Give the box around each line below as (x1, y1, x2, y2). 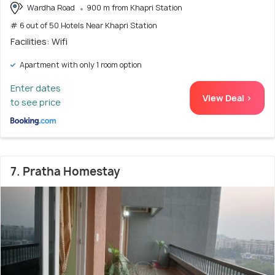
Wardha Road (25, 2, 77, 13)
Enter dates (10, 82, 61, 95)
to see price (10, 96, 61, 109)
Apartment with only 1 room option (18, 60, 142, 71)
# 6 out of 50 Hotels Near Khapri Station (10, 20, 157, 31)
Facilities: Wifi (10, 36, 68, 48)
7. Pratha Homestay (10, 164, 120, 180)
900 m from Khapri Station (87, 2, 182, 13)
